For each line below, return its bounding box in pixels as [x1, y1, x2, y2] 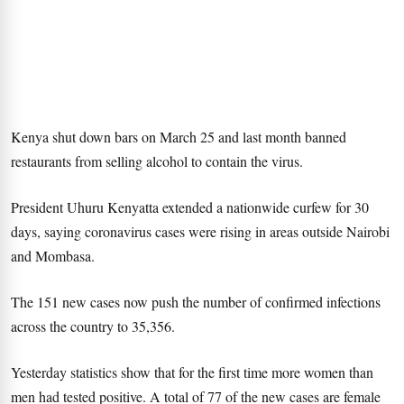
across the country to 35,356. [11, 317, 175, 335]
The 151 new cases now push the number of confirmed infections [11, 292, 381, 311]
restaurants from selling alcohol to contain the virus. [11, 151, 303, 170]
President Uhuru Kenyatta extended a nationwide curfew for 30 [11, 197, 369, 216]
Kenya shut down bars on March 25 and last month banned [11, 127, 346, 146]
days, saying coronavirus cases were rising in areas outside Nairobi [11, 222, 390, 241]
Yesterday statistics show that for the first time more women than [11, 363, 373, 381]
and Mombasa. [11, 246, 95, 265]
